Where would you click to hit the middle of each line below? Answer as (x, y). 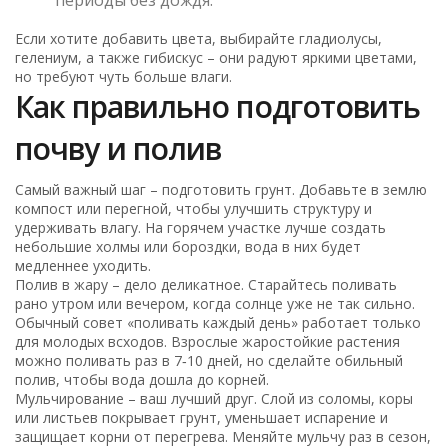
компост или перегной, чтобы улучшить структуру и (194, 208)
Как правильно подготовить (218, 106)
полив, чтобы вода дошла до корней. (142, 379)
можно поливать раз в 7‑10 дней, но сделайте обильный (209, 360)
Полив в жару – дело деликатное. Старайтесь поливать (206, 284)
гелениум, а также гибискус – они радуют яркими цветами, (216, 57)
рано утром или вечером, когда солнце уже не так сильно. (215, 303)
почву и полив (118, 148)
